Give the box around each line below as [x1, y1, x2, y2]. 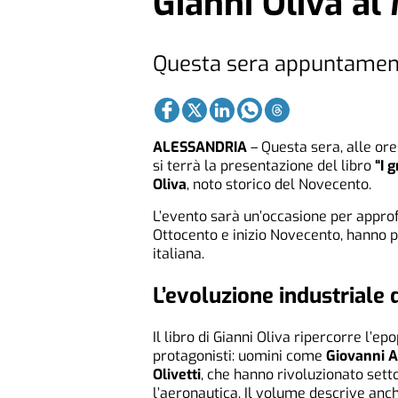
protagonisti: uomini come [153, 346, 326, 365]
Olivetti [153, 364, 201, 384]
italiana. [153, 244, 204, 264]
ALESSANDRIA [153, 138, 247, 157]
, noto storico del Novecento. [187, 175, 371, 195]
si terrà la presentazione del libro [153, 156, 375, 176]
